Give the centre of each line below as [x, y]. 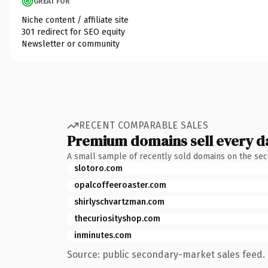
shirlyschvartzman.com [119, 202]
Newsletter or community [71, 44]
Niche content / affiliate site [75, 20]
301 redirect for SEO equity [73, 32]
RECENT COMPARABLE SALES [144, 125]
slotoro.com [98, 168]
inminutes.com [103, 235]
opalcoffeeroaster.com [120, 185]
